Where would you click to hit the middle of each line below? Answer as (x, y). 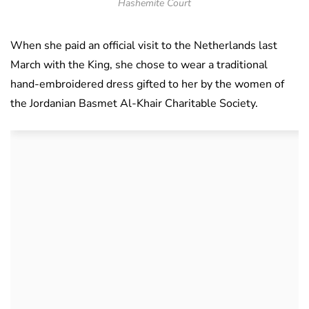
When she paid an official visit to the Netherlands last (144, 46)
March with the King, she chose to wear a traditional (139, 65)
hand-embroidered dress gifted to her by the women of (147, 84)
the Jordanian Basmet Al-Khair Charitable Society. (134, 104)
